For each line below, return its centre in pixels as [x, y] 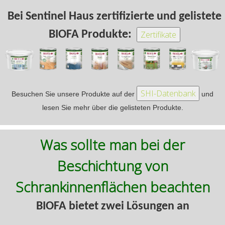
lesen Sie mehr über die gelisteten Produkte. [113, 107]
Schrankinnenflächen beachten [113, 187]
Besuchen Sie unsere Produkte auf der [74, 94]
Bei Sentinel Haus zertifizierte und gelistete [115, 16]
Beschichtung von [113, 165]
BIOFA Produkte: [93, 34]
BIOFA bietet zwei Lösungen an [113, 206]
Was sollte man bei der [113, 144]
